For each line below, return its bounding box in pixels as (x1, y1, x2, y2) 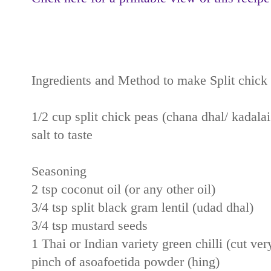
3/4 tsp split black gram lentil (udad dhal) (31, 200, 253, 215)
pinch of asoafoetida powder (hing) (31, 254, 220, 269)
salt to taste (31, 127, 93, 142)
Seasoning (31, 163, 87, 178)
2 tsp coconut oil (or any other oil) (31, 181, 215, 197)
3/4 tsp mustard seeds (31, 218, 148, 233)
